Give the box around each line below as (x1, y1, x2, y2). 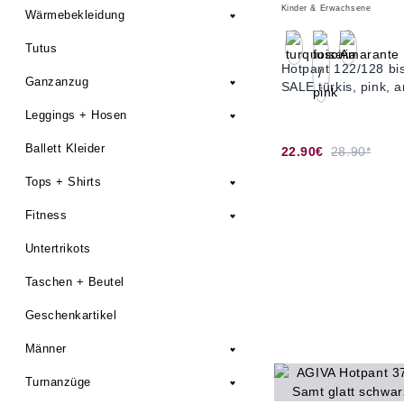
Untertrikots (25, 242, 91, 255)
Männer (25, 342, 67, 355)
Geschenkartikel (25, 308, 117, 322)
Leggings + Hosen (25, 108, 127, 122)
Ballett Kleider (25, 142, 106, 155)
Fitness (25, 208, 68, 222)
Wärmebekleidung (25, 8, 125, 22)
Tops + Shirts (25, 175, 102, 188)
